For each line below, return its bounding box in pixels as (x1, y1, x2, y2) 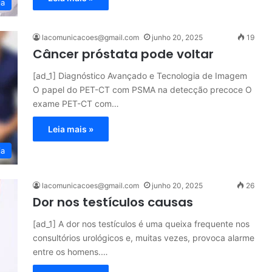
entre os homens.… (33, 246, 108, 257)
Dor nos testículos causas (33, 194, 193, 211)
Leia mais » (48, 124, 93, 134)
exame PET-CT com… (33, 98, 119, 109)
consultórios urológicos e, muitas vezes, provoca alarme (33, 233, 254, 243)
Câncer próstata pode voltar (33, 46, 214, 63)
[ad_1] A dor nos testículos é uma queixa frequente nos (33, 219, 250, 229)
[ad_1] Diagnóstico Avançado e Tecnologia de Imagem (33, 70, 247, 81)
